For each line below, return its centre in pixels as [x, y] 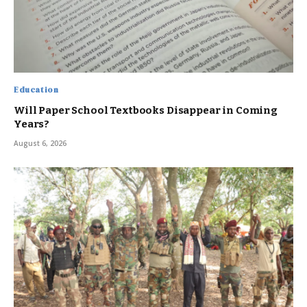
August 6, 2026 [40, 143]
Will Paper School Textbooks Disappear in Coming [146, 110]
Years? [32, 124]
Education [36, 89]
